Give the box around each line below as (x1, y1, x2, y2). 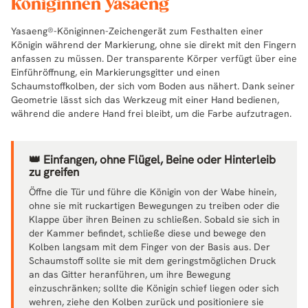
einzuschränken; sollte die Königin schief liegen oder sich (29, 281, 279, 294)
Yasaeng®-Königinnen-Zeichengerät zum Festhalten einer (11, 24, 263, 37)
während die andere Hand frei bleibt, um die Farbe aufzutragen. (11, 107, 291, 120)
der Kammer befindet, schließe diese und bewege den (29, 226, 266, 239)
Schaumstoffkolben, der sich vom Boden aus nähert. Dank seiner (11, 79, 295, 92)
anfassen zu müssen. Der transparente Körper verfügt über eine (11, 52, 297, 65)
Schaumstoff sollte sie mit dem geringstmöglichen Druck (29, 254, 276, 267)
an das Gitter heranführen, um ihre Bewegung (29, 267, 230, 280)
